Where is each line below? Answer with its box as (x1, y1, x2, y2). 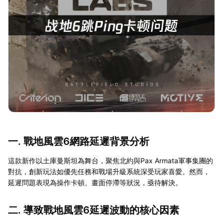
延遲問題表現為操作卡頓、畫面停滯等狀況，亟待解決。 (8, 178, 182, 187)
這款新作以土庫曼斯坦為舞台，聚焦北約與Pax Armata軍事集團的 (8, 156, 213, 165)
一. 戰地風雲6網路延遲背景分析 (8, 135, 149, 147)
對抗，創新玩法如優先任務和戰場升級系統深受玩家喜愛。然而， (8, 167, 210, 176)
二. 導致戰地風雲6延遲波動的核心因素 (8, 204, 179, 216)
